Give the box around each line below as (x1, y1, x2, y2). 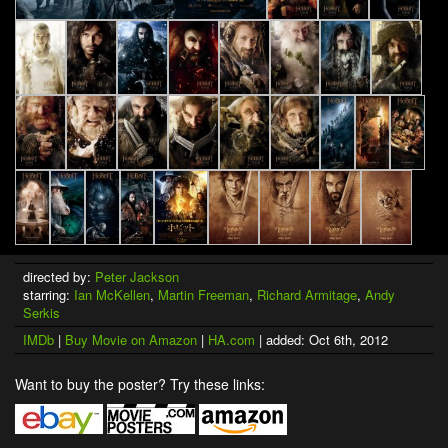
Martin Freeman (158, 284, 249, 304)
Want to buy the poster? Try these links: (15, 373, 265, 394)
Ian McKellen (74, 284, 150, 304)
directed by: (23, 266, 95, 286)
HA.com (208, 329, 255, 349)
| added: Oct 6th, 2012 (255, 329, 388, 349)
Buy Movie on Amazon (65, 329, 197, 349)
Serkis (23, 302, 60, 322)
